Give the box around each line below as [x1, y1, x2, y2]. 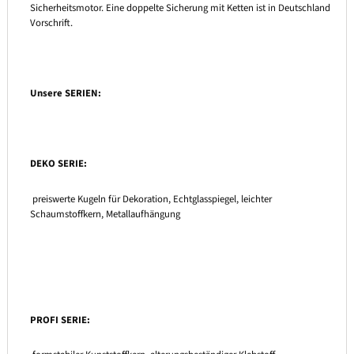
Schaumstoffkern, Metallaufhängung [29, 206, 180, 221]
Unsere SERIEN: [29, 85, 101, 100]
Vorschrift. [29, 15, 73, 30]
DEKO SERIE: [29, 156, 87, 171]
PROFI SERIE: [29, 312, 90, 327]
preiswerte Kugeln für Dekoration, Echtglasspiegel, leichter [29, 191, 272, 206]
